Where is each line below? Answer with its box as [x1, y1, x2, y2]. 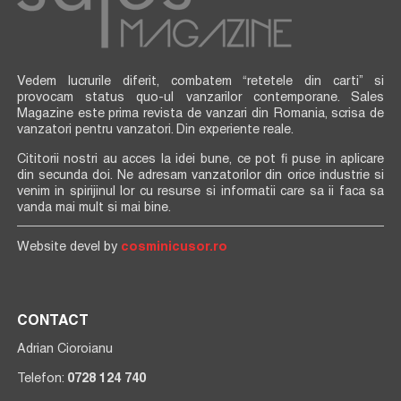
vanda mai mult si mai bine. [16, 202, 171, 214]
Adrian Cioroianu [16, 344, 113, 355]
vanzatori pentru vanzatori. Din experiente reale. [16, 124, 294, 136]
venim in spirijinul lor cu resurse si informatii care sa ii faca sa [16, 186, 385, 198]
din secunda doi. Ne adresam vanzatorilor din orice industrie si [16, 170, 385, 182]
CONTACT [16, 315, 89, 328]
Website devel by [16, 242, 121, 253]
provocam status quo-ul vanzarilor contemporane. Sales [16, 92, 385, 104]
